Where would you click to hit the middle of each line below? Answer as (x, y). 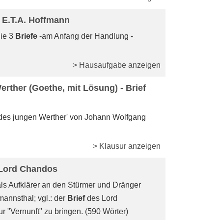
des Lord (101, 198)
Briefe (26, 36)
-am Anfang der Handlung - (85, 36)
